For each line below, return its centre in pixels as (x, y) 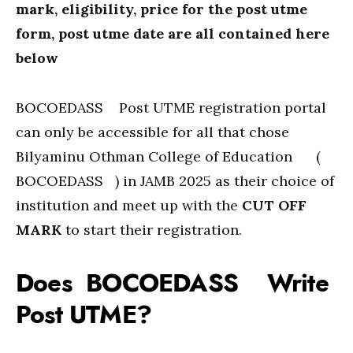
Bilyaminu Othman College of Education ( (168, 156)
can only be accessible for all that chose (152, 132)
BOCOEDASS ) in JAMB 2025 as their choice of (175, 181)
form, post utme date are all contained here (173, 33)
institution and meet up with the (129, 205)
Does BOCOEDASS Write (172, 283)
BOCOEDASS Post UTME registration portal (171, 108)
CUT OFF (274, 205)
